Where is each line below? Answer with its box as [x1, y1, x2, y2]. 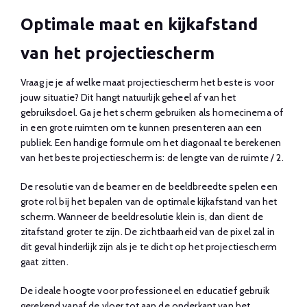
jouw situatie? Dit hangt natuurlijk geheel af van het [21, 90, 236, 103]
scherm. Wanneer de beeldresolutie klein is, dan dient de [21, 210, 263, 223]
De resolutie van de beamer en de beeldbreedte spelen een [21, 180, 278, 193]
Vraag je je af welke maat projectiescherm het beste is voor [21, 75, 275, 88]
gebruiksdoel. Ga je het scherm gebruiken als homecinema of [21, 106, 284, 119]
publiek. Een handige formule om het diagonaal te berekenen [21, 136, 282, 149]
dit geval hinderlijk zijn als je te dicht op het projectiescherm [21, 240, 277, 253]
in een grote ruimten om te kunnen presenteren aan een [21, 121, 262, 134]
